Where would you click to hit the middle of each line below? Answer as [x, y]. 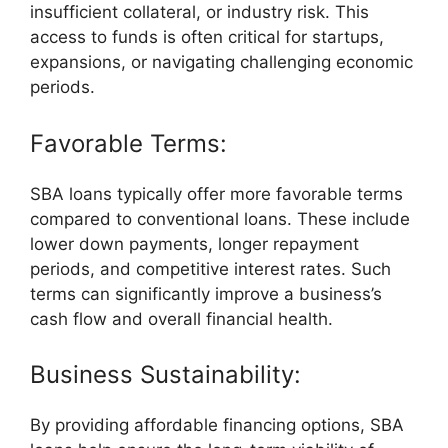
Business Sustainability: [165, 375]
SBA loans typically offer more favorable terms [216, 193]
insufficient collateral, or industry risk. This [199, 12]
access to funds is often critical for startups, [207, 37]
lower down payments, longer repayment [194, 243]
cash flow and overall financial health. [181, 318]
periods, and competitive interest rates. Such [210, 268]
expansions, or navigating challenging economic [221, 62]
